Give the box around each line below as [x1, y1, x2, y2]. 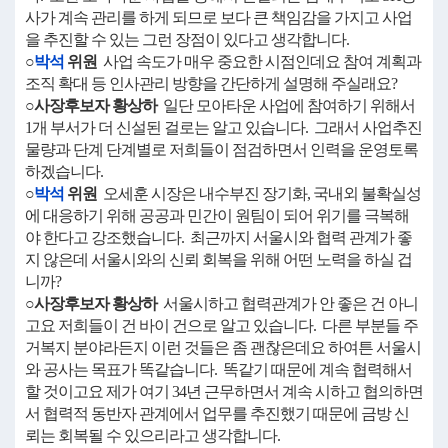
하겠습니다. [25, 163, 103, 180]
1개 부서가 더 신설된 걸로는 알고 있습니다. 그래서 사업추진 [25, 119, 422, 136]
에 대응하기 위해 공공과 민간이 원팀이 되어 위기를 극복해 [25, 207, 409, 224]
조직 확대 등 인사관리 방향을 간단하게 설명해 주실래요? [25, 75, 397, 92]
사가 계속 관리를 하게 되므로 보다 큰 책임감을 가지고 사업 [25, 9, 412, 26]
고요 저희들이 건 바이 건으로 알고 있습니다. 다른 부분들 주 [25, 317, 418, 334]
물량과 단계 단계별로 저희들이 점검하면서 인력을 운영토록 [25, 141, 418, 158]
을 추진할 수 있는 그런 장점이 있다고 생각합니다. [25, 31, 349, 48]
